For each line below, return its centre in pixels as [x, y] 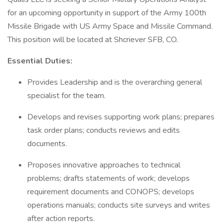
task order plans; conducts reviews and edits [104, 130]
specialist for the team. [66, 96]
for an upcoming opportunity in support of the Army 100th [107, 13]
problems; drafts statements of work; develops [109, 178]
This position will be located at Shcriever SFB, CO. [93, 40]
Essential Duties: [40, 61]
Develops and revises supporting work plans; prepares [121, 117]
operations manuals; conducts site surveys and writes [119, 205]
